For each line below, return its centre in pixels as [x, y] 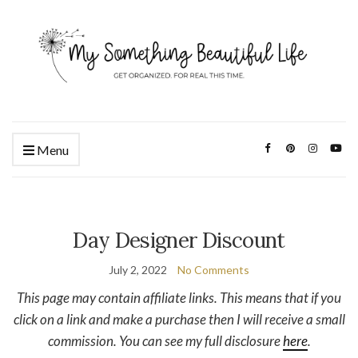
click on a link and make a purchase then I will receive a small [179, 319]
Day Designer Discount [179, 240]
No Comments [213, 269]
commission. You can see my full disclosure [165, 340]
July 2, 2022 [138, 269]
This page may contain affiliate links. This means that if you [179, 297]
